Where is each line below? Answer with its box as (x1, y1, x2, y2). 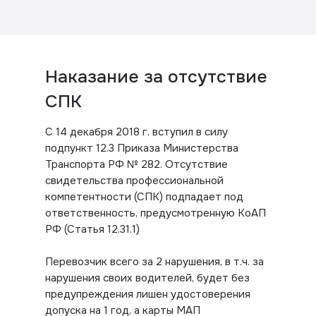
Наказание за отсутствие (45, 66, 267, 89)
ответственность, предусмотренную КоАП (45, 206, 266, 221)
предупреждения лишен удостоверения (45, 287, 250, 302)
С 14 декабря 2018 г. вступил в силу (45, 125, 228, 140)
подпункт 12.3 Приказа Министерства (45, 141, 238, 156)
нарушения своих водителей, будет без (45, 271, 250, 286)
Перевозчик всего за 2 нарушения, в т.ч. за (45, 255, 264, 269)
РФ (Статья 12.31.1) (45, 222, 140, 237)
